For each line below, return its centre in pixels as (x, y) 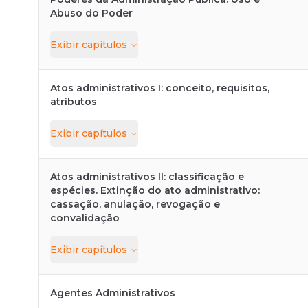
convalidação (85, 218)
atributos (74, 102)
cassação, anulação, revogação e (135, 204)
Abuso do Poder (91, 13)
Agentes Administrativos (113, 293)
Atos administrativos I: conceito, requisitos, (160, 88)
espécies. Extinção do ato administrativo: (155, 190)
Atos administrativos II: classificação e (147, 177)
